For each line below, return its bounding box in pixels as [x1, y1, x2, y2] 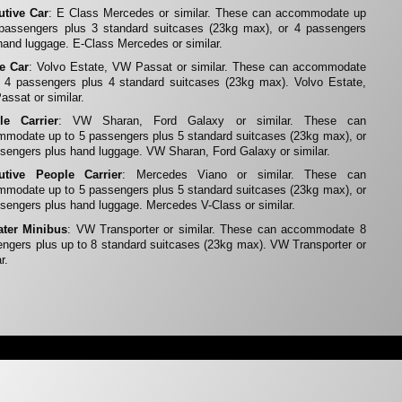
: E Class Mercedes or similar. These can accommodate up [48, 5, 366, 20]
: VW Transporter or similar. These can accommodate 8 [67, 222, 366, 236]
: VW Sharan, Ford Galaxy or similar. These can [58, 114, 366, 128]
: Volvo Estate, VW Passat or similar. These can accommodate [29, 59, 366, 74]
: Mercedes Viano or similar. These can [122, 168, 366, 182]
